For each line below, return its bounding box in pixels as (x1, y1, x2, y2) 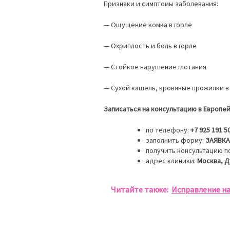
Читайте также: (111, 184, 168, 195)
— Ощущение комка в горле (104, 20, 192, 29)
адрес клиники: (146, 156, 197, 165)
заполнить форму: (146, 135, 205, 145)
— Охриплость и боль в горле (104, 41, 197, 50)
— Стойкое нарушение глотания (104, 62, 206, 71)
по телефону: (146, 125, 190, 135)
